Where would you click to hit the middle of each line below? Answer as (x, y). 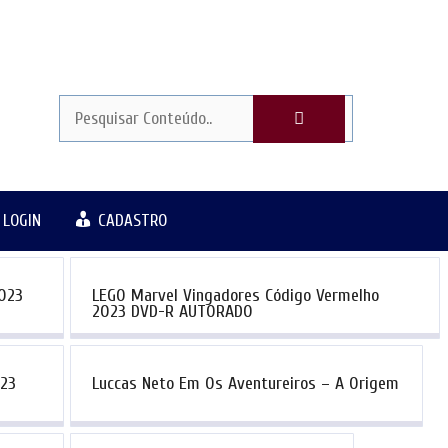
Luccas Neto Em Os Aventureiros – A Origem (245, 384)
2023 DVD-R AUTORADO (172, 312)
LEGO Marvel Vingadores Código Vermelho (235, 296)
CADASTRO (133, 220)
